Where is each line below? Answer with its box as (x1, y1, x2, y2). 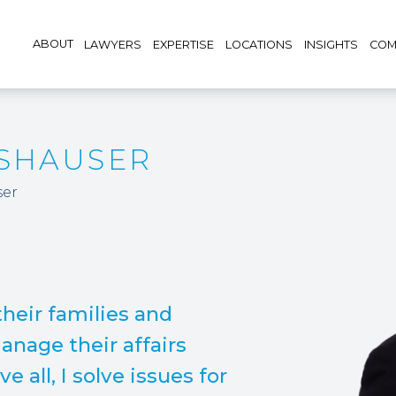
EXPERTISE (153, 37, 215, 51)
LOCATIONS (225, 37, 293, 51)
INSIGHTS (303, 37, 358, 51)
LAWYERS (84, 37, 142, 51)
